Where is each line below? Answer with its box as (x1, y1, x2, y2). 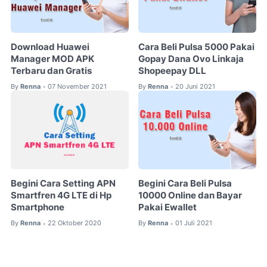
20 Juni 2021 (175, 82, 216, 91)
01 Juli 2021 (175, 219, 213, 228)
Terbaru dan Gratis (11, 65, 92, 76)
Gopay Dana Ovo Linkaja (138, 53, 244, 64)
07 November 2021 (48, 82, 107, 91)
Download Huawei (11, 41, 89, 52)
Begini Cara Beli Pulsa (138, 178, 232, 190)
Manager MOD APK (11, 53, 94, 64)
